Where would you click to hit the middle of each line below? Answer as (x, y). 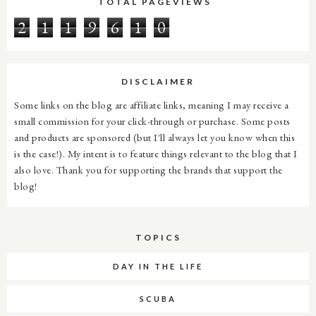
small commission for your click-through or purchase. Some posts (152, 121)
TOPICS (158, 238)
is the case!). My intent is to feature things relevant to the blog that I (156, 154)
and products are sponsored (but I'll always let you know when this (154, 138)
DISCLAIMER (158, 82)
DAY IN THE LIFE (158, 267)
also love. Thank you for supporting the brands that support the (148, 170)
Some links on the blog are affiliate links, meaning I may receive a (152, 105)
